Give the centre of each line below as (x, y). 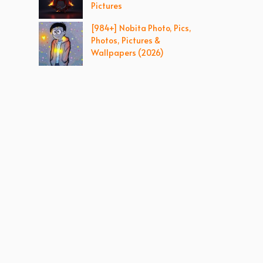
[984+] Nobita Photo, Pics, (141, 28)
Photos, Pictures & (126, 40)
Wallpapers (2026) (127, 53)
